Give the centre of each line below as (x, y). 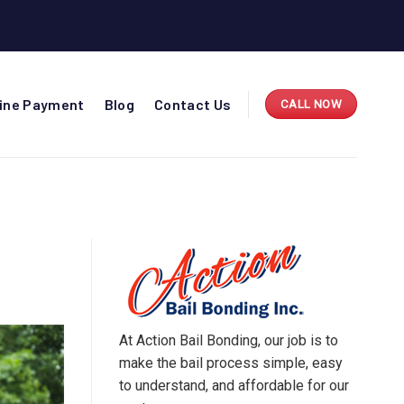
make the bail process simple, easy (231, 363)
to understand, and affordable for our (234, 386)
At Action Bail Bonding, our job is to (229, 341)
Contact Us (193, 104)
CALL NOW (312, 104)
